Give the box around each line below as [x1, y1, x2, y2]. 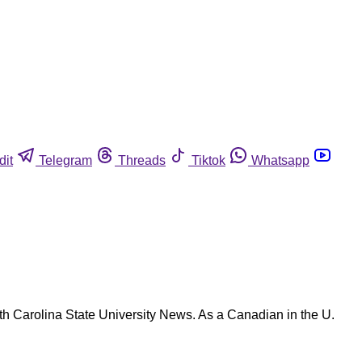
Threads [118, 153, 166, 167]
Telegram [39, 153, 92, 167]
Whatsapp [251, 153, 309, 167]
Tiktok [192, 153, 225, 167]
